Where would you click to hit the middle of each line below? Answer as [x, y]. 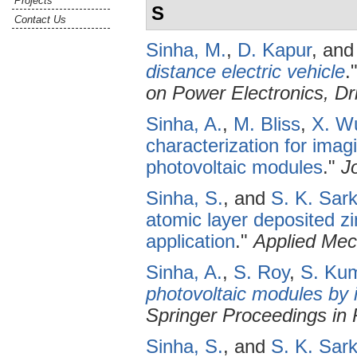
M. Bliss [267, 124]
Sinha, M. [186, 50]
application [190, 241]
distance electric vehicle [245, 72]
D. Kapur [275, 50]
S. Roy [261, 273]
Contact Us [40, 20]
